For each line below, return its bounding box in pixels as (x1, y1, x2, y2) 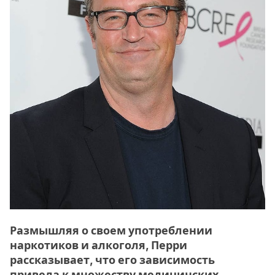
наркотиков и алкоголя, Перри (10, 238, 187, 252)
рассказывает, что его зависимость (10, 253, 215, 266)
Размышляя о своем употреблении (10, 223, 212, 237)
